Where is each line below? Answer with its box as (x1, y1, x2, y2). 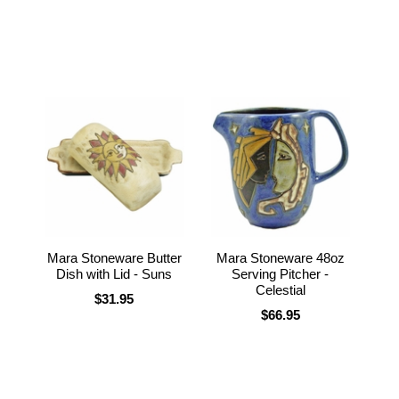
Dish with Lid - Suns (56, 265, 173, 281)
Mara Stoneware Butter (46, 249, 182, 265)
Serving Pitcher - (232, 265, 330, 281)
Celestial (255, 281, 305, 297)
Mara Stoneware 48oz (216, 249, 345, 265)
